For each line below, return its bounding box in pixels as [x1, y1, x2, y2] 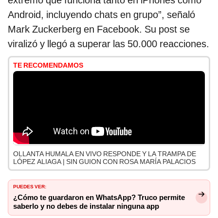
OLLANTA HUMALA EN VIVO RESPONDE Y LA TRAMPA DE [13, 150, 196, 158]
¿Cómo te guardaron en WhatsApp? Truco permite [13, 193, 185, 202]
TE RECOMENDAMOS [13, 61, 83, 70]
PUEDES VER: [13, 182, 46, 190]
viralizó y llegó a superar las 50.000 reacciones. [8, 38, 209, 50]
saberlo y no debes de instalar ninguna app [13, 202, 159, 211]
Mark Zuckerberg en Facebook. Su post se [8, 23, 190, 36]
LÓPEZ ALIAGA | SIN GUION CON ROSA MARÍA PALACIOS [13, 158, 196, 166]
